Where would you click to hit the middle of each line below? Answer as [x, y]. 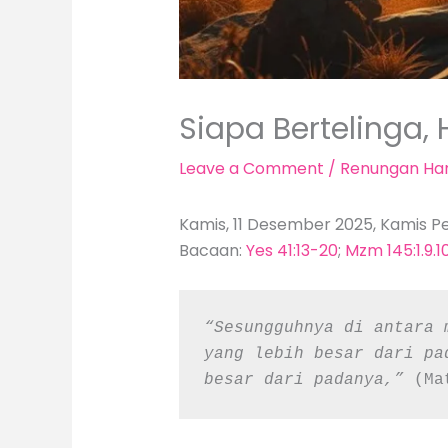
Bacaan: [212, 251]
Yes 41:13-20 [291, 251]
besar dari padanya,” [309, 380]
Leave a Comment [251, 169]
